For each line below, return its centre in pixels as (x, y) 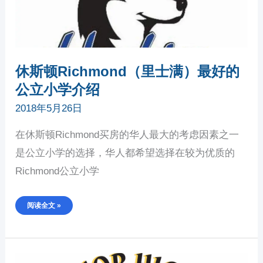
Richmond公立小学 (58, 171)
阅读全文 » (44, 205)
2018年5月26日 (49, 109)
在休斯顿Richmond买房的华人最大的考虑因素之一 (127, 135)
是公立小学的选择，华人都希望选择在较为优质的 (125, 153)
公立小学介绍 (58, 90)
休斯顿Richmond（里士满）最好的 (128, 72)
